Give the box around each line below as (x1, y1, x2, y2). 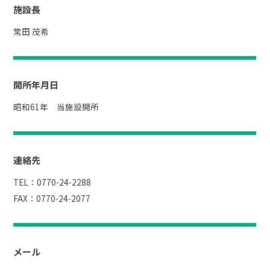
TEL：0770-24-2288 (13, 175, 108, 188)
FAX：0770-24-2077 (13, 192, 91, 204)
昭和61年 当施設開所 (13, 100, 99, 113)
